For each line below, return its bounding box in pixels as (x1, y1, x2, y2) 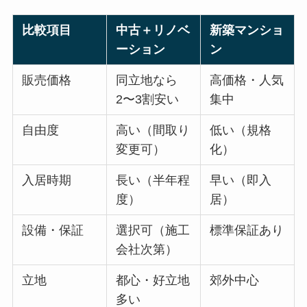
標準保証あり (210, 223, 284, 237)
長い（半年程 (116, 173, 191, 187)
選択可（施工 (116, 223, 191, 237)
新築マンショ (210, 23, 284, 37)
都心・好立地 (116, 273, 191, 287)
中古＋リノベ (116, 23, 191, 37)
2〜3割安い (116, 92, 180, 106)
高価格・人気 (210, 73, 284, 87)
